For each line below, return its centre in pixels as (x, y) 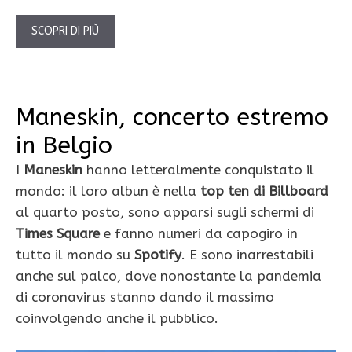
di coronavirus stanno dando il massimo (145, 297)
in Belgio (64, 146)
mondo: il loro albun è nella (108, 191)
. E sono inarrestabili (247, 255)
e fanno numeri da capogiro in (199, 234)
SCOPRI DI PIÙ (65, 31)
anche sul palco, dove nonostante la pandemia (169, 276)
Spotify (158, 255)
